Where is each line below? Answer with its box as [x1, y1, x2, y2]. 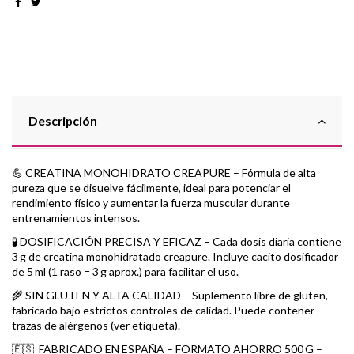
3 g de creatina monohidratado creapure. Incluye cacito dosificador [12, 249, 338, 263]
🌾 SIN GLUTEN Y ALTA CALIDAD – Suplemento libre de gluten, [12, 288, 328, 303]
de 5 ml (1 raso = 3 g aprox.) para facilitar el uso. [12, 264, 239, 278]
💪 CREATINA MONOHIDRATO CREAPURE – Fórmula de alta [12, 165, 316, 179]
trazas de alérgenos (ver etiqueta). [12, 318, 180, 333]
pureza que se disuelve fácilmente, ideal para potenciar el [12, 180, 291, 194]
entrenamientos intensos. [12, 210, 140, 224]
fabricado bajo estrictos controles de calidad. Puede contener [12, 303, 314, 318]
